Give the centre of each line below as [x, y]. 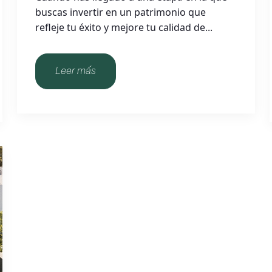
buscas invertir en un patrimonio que [121, 12]
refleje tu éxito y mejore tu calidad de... [124, 27]
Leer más [76, 71]
